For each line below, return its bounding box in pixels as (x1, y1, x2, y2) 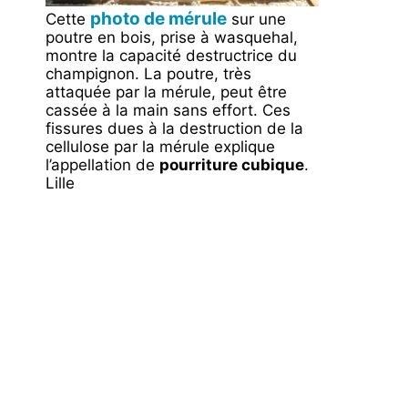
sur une (227, 10, 286, 29)
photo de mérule (90, 8, 227, 30)
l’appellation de (46, 156, 159, 175)
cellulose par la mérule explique (46, 138, 275, 157)
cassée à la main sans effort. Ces (46, 101, 291, 120)
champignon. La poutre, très (46, 65, 251, 84)
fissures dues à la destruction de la (46, 119, 303, 138)
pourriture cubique (159, 156, 304, 175)
